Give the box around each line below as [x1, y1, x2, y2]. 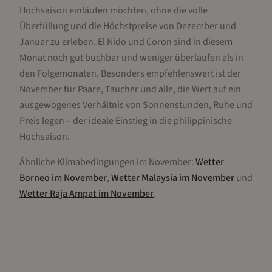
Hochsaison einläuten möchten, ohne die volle [19, 4, 208, 17]
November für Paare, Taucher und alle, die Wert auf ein [19, 83, 241, 96]
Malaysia [141, 171, 177, 185]
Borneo [19, 171, 50, 185]
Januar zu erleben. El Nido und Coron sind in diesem [19, 35, 233, 49]
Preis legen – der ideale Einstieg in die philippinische [19, 114, 232, 127]
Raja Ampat [50, 187, 97, 200]
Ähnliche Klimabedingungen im [19, 155, 149, 169]
